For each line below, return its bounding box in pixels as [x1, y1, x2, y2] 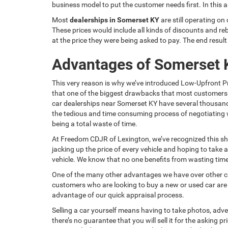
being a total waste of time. [52, 119, 137, 128]
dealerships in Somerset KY [70, 15, 159, 24]
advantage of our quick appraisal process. [52, 190, 184, 199]
